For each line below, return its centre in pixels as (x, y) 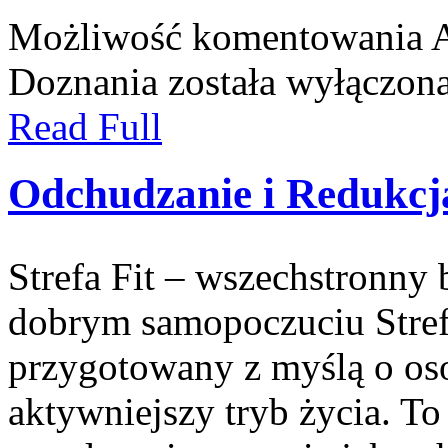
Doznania (83, 81)
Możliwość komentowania (219, 36)
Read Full (85, 126)
